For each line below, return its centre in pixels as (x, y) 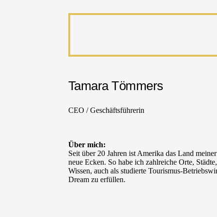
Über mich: (87, 144)
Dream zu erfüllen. (97, 179)
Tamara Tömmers (116, 85)
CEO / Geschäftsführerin (106, 110)
